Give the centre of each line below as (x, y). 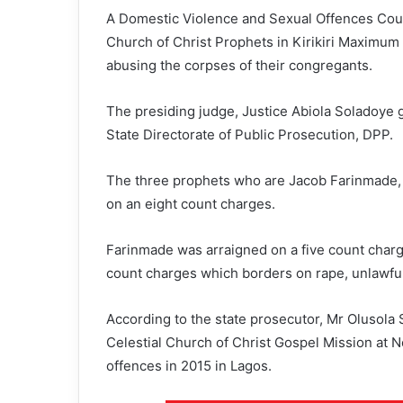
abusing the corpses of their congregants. (239, 66)
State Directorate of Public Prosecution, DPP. (250, 135)
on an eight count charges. (191, 204)
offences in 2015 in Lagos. (189, 366)
